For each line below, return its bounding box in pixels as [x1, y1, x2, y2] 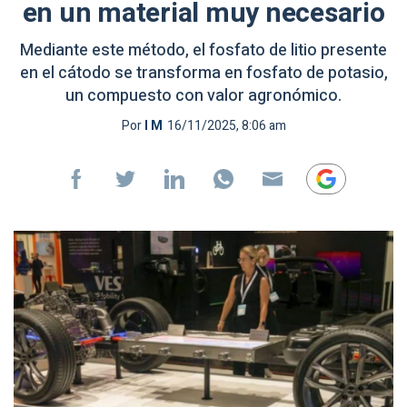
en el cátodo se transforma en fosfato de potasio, [19, 61, 388, 85]
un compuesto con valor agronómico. [65, 84, 342, 108]
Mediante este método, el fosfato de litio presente [20, 38, 387, 63]
